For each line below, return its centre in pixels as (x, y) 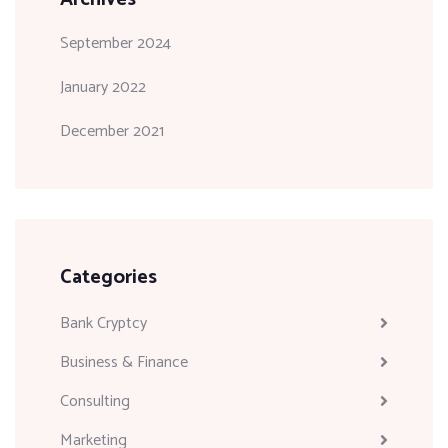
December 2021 (112, 132)
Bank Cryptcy (103, 324)
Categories (108, 278)
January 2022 (103, 88)
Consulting (95, 402)
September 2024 (115, 44)
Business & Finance (124, 363)
